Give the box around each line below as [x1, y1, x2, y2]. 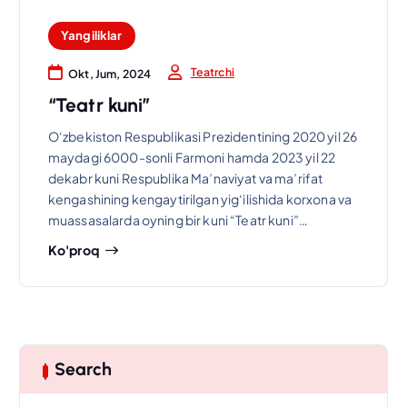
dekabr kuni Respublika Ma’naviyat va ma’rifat [47, 170, 323, 187]
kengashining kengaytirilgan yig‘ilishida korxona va [47, 191, 352, 208]
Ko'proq [47, 241, 99, 258]
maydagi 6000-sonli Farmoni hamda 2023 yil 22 [47, 149, 336, 166]
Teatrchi [190, 65, 234, 80]
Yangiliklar [60, 27, 123, 44]
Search [54, 358, 112, 380]
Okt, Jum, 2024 [68, 65, 152, 81]
